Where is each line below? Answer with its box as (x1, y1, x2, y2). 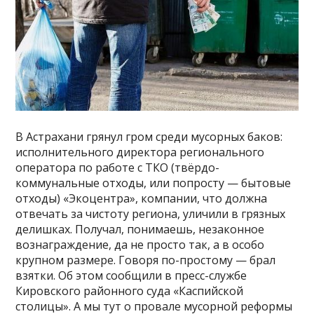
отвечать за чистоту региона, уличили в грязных (15, 205, 286, 221)
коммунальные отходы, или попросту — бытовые (15, 175, 292, 191)
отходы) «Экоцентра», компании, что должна (15, 190, 268, 206)
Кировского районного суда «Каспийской (15, 282, 244, 299)
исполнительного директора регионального (15, 144, 265, 160)
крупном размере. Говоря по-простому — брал (15, 252, 276, 268)
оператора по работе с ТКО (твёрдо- (15, 159, 220, 175)
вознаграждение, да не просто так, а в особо (15, 236, 265, 252)
